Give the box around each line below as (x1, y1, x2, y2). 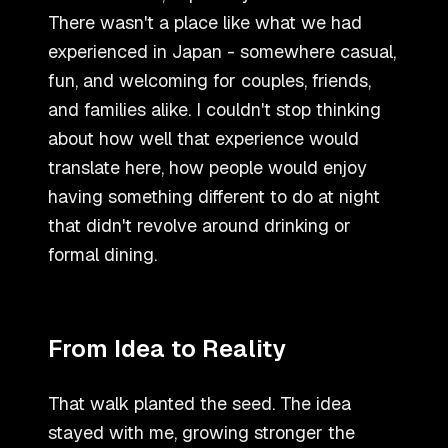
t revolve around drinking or (125, 214, 351, 238)
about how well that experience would (48, 127, 359, 151)
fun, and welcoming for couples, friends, (48, 69, 371, 93)
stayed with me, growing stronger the (48, 421, 355, 445)
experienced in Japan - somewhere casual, (48, 40, 396, 64)
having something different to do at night (48, 185, 380, 209)
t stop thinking (264, 98, 381, 122)
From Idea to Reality (48, 333, 286, 365)
